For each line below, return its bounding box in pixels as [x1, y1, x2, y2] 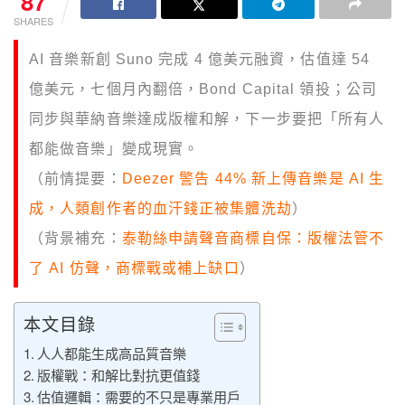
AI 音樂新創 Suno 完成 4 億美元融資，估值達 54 [29, 52, 370, 68]
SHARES [14, 14, 53, 29]
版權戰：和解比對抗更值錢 [37, 365, 201, 385]
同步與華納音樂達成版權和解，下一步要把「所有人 [29, 111, 385, 127]
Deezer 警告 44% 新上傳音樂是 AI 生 [121, 171, 385, 187]
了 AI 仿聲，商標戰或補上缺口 [29, 260, 240, 277]
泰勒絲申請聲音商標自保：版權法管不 [121, 231, 385, 247]
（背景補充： [29, 231, 122, 247]
